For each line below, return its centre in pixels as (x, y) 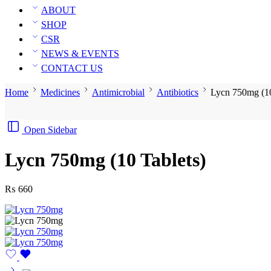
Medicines (60, 93)
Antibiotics (178, 93)
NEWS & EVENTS (80, 54)
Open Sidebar (51, 130)
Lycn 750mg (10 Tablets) (106, 159)
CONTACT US (72, 68)
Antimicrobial (118, 93)
